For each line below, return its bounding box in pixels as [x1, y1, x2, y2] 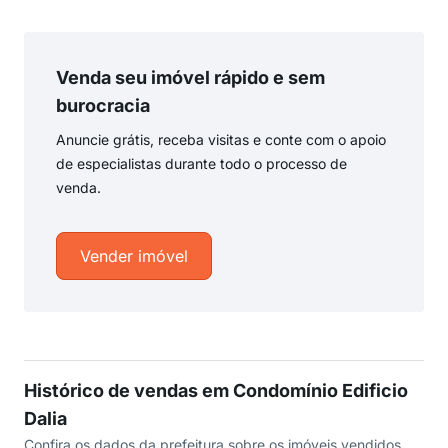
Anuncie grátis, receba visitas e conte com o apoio [56, 131, 386, 148]
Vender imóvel [80, 246, 188, 266]
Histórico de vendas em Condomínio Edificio [24, 380, 408, 401]
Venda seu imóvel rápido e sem [56, 67, 325, 88]
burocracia [56, 95, 150, 116]
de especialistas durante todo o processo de [56, 155, 347, 172]
